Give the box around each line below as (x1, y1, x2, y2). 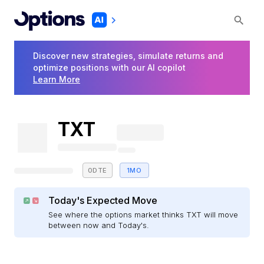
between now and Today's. (48, 220, 150, 230)
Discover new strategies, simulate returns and (33, 51, 223, 61)
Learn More (33, 74, 80, 85)
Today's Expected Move (48, 194, 158, 207)
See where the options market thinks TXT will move (48, 210, 239, 220)
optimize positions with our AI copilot (33, 62, 186, 73)
